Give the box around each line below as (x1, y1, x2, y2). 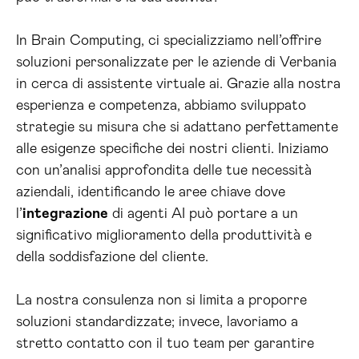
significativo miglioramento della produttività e (16, 228, 312, 243)
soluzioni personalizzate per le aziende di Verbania (16, 55, 337, 70)
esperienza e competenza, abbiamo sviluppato (16, 99, 306, 113)
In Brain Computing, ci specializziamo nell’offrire (16, 34, 321, 48)
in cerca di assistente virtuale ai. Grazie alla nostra (16, 77, 341, 91)
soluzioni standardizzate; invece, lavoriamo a (16, 315, 298, 329)
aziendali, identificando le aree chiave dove (16, 185, 285, 200)
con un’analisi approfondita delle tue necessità (16, 163, 312, 178)
